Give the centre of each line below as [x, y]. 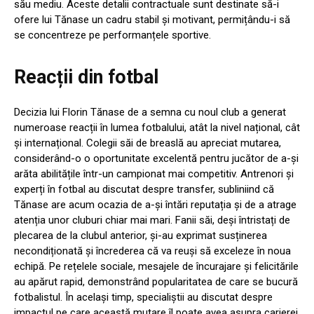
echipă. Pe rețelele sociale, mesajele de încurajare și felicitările [156, 267]
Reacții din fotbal [86, 77]
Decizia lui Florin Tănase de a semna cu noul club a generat [150, 112]
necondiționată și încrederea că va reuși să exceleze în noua [152, 251]
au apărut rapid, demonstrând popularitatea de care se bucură [156, 282]
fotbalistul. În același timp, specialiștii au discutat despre [143, 298]
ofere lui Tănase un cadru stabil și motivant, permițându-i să [152, 20]
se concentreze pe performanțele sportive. [112, 35]
